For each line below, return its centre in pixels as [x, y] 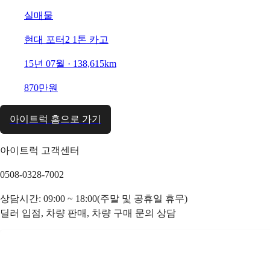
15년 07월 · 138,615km [70, 63]
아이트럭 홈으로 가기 [55, 119]
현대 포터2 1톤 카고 [66, 39]
